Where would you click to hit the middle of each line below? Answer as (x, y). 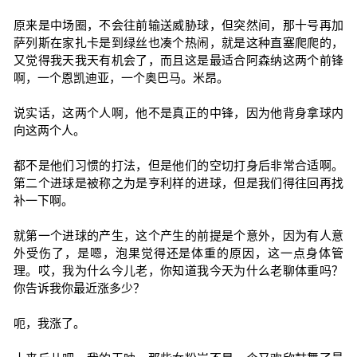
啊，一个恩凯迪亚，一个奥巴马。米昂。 (121, 78)
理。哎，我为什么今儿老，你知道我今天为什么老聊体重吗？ (178, 271)
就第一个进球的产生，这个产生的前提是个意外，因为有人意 (178, 235)
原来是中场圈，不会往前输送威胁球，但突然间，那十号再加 (178, 25)
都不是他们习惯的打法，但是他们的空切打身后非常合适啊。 (178, 165)
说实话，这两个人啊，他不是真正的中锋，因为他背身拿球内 (178, 113)
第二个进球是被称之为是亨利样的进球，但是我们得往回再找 (178, 183)
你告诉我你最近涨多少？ (79, 288)
